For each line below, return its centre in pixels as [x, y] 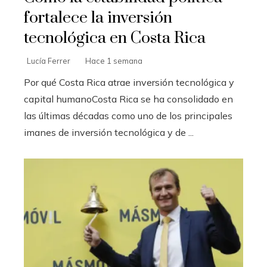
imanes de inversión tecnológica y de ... [109, 133]
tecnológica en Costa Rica [115, 38]
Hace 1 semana [114, 61]
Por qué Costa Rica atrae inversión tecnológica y [129, 83]
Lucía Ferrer [49, 61]
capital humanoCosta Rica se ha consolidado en [128, 99]
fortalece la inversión [98, 18]
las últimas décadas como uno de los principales [128, 116]
